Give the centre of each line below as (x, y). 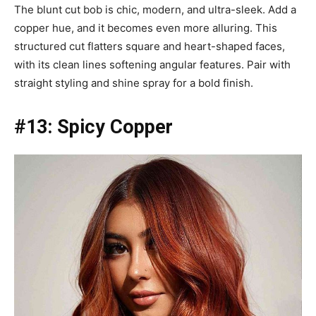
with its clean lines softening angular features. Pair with (152, 64)
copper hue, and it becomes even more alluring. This (146, 28)
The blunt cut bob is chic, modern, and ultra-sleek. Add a (155, 9)
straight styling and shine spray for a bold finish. (134, 83)
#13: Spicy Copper (93, 127)
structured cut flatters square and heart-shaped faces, (150, 46)
